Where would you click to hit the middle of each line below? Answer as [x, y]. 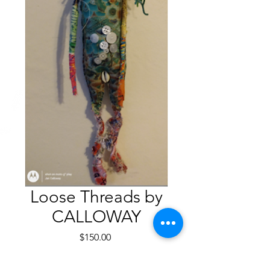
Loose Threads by [96, 197]
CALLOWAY [96, 217]
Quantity [93, 263]
